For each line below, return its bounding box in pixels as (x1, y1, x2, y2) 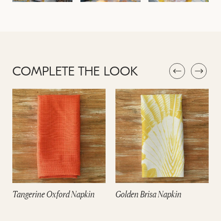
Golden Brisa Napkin (115, 188, 182, 199)
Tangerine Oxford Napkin (12, 188, 95, 199)
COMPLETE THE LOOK (12, 66, 138, 79)
